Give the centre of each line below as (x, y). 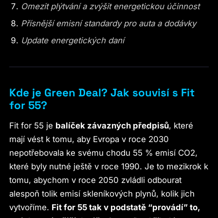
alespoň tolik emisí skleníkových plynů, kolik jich (102, 193)
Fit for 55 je (33, 125)
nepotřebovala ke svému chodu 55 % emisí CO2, (104, 153)
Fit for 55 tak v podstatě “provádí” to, (126, 207)
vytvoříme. (31, 207)
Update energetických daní (72, 40)
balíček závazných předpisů (112, 125)
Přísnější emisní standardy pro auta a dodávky (108, 23)
